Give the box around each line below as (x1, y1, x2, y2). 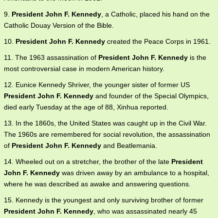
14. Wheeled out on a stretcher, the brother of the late (4, 158, 171, 165)
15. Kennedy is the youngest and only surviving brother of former (4, 196, 203, 204)
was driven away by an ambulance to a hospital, (60, 169, 209, 177)
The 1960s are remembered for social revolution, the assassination (4, 130, 210, 138)
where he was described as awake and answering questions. (4, 180, 191, 188)
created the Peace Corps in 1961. (105, 37, 211, 45)
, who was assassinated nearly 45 (93, 207, 197, 215)
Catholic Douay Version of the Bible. (4, 21, 114, 29)
